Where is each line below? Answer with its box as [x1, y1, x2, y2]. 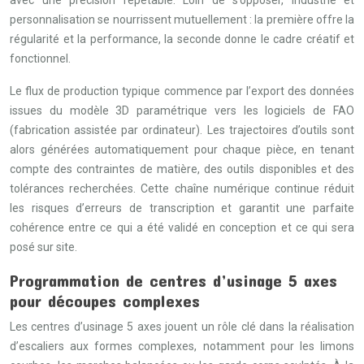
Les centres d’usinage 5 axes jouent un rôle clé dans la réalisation [10, 320, 354, 333]
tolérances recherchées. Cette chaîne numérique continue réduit [10, 182, 354, 195]
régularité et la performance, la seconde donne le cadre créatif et [10, 32, 354, 45]
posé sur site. [10, 240, 77, 253]
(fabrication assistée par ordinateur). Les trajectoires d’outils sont [10, 123, 354, 136]
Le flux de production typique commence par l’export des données [10, 84, 354, 97]
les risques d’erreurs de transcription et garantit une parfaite [10, 201, 354, 214]
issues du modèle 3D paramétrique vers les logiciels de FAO [10, 104, 354, 117]
